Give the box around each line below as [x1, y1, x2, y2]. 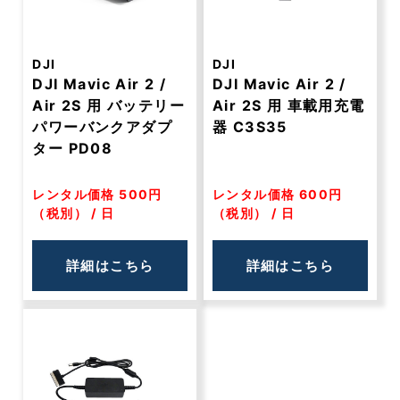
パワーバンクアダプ [32, 118, 173, 136]
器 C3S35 [212, 118, 287, 136]
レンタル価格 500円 [32, 187, 162, 202]
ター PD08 [32, 139, 113, 157]
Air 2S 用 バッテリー [32, 96, 186, 114]
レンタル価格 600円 [212, 187, 343, 202]
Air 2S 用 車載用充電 [212, 96, 365, 114]
